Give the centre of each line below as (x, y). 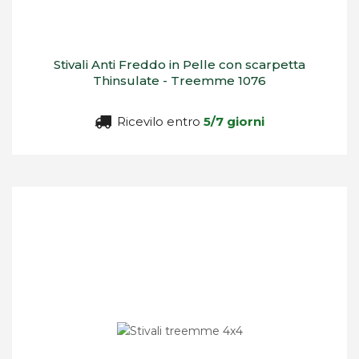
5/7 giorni (234, 121)
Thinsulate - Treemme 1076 (179, 80)
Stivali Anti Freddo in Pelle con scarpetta (179, 64)
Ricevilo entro (159, 121)
